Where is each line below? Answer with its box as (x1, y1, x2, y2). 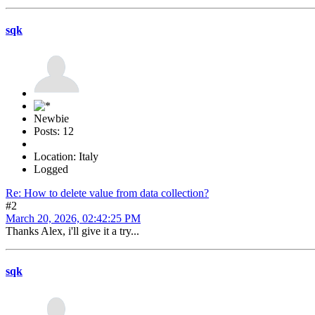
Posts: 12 (34, 125, 74, 138)
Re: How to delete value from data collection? (6, 187, 209, 200)
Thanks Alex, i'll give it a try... (6, 225, 139, 238)
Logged (34, 163, 68, 176)
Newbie (34, 112, 69, 125)
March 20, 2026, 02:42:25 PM (6, 212, 141, 225)
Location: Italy (34, 150, 98, 163)
